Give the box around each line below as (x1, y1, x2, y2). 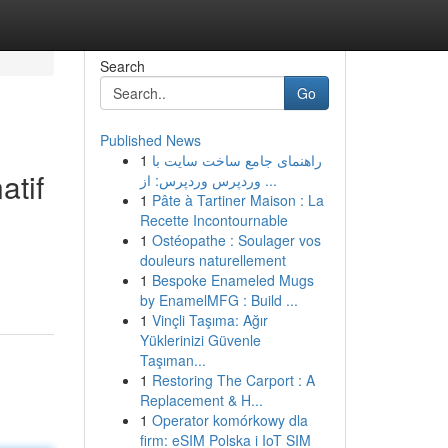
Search (99, 56, 145, 76)
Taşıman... (139, 350, 206, 370)
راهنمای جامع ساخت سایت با (151, 150, 322, 170)
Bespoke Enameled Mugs (151, 270, 314, 290)
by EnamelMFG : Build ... (139, 290, 298, 310)
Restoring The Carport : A (151, 370, 315, 390)
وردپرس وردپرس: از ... (260, 170, 277, 190)
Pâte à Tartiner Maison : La (151, 190, 324, 210)
